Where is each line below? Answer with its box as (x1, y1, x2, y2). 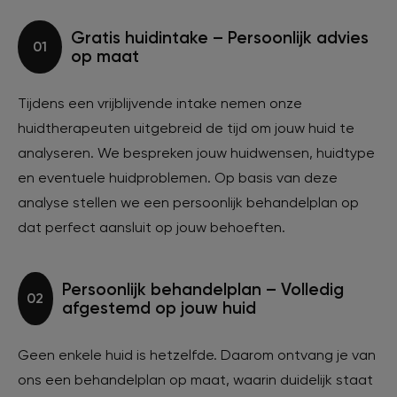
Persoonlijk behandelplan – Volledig (61, 279, 344, 300)
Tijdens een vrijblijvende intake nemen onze (18, 95, 302, 113)
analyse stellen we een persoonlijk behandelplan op (18, 194, 359, 212)
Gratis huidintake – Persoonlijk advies (70, 27, 369, 49)
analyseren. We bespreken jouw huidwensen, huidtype (18, 144, 375, 162)
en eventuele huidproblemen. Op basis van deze (18, 169, 338, 187)
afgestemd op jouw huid (61, 298, 256, 319)
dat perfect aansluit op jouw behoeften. (18, 219, 285, 237)
